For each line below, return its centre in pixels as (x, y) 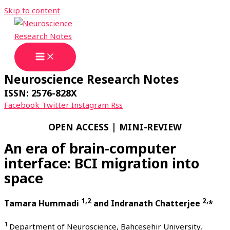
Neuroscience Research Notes (91, 79)
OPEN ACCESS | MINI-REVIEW (115, 127)
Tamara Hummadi (43, 204)
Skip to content (32, 10)
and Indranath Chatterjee (147, 204)
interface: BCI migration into (102, 164)
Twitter (55, 105)
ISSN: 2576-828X (41, 93)
